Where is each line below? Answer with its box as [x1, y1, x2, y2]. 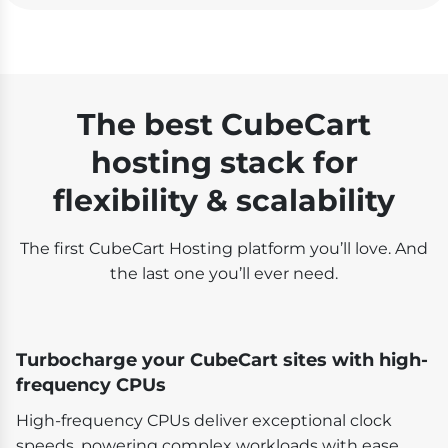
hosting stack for [90, 143, 358, 181]
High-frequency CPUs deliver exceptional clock [16, 410, 392, 430]
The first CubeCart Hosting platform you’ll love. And [20, 238, 428, 258]
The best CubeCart [77, 105, 371, 143]
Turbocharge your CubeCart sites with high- [16, 348, 428, 371]
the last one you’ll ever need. [110, 263, 338, 283]
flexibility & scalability [53, 181, 395, 219]
